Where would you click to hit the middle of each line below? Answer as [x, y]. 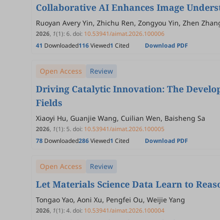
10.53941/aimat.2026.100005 [124, 129]
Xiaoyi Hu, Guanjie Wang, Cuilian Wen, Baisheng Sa [121, 118]
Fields [49, 103]
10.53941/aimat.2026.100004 [124, 210]
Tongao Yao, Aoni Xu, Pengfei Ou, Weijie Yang [110, 200]
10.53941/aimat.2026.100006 [124, 34]
